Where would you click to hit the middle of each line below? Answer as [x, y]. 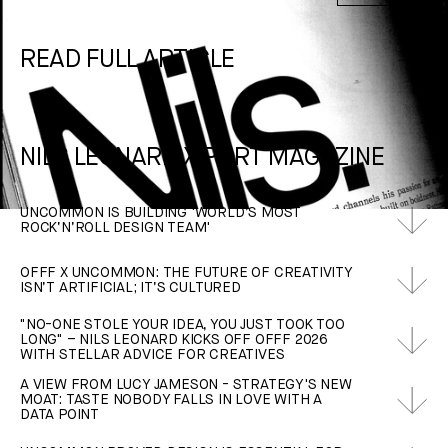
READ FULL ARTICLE [127, 60]
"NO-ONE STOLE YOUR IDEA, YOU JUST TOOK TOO [182, 325]
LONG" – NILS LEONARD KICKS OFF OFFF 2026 [174, 340]
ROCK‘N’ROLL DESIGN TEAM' [115, 227]
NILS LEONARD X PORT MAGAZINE [202, 158]
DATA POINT [59, 415]
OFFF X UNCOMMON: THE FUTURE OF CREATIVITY [186, 272]
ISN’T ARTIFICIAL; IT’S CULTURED [130, 287]
